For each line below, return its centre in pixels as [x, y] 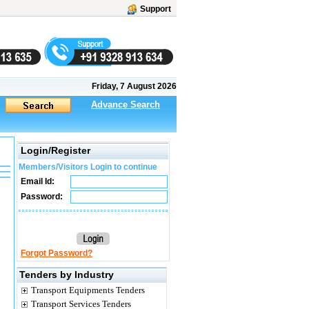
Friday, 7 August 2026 [134, 86]
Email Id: [37, 181]
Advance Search [126, 104]
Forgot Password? [57, 253]
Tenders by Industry [67, 275]
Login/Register [56, 150]
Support [156, 9]
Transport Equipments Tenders [88, 290]
